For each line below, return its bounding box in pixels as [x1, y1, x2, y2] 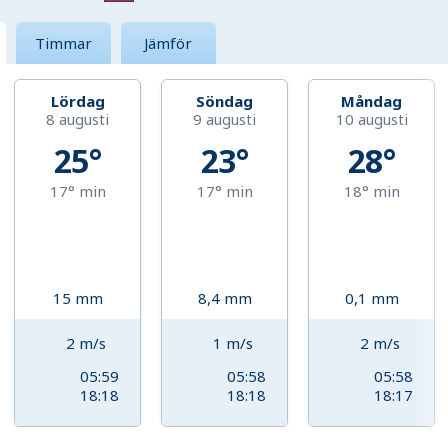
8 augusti [46, 109, 110, 130]
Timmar [34, 33, 92, 54]
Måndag [341, 91, 403, 112]
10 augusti [335, 109, 408, 130]
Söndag [196, 91, 254, 112]
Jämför [144, 33, 193, 54]
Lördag [50, 91, 105, 112]
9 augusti [193, 109, 257, 130]
